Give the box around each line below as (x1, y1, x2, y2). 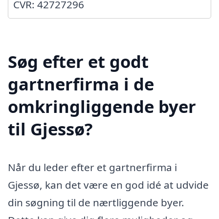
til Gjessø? (8, 117, 93, 140)
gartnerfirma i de (8, 72, 154, 95)
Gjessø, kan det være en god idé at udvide (8, 177, 209, 192)
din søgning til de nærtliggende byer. (8, 195, 184, 209)
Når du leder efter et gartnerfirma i (8, 160, 177, 174)
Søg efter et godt (8, 49, 149, 73)
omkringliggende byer (8, 94, 196, 118)
